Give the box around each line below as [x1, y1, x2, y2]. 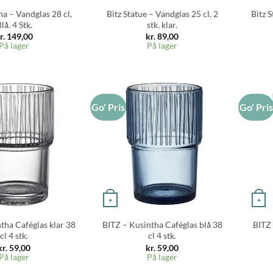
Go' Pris [91, 101, 126, 113]
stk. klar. [147, 19, 178, 30]
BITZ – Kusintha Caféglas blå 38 [102, 219, 222, 230]
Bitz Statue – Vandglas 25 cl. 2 [106, 8, 218, 19]
